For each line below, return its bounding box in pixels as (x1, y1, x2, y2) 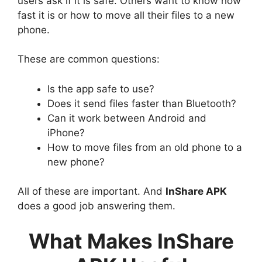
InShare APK (166, 185, 227, 198)
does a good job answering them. (18, 200, 175, 212)
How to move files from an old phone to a (47, 141, 242, 153)
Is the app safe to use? (47, 82, 154, 95)
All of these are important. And (18, 185, 166, 198)
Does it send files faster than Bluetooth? (47, 97, 236, 109)
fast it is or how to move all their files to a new (18, 9, 235, 21)
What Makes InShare (28, 228, 234, 253)
